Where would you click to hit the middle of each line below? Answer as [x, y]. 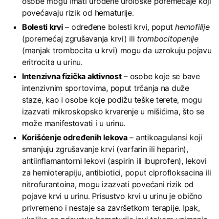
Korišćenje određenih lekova [75, 137]
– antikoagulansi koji [165, 137]
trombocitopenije [168, 38]
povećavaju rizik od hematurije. [78, 12]
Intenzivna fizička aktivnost [72, 76]
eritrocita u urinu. [52, 62]
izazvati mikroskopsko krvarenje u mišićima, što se [113, 111]
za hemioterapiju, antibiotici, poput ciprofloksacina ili [117, 172]
